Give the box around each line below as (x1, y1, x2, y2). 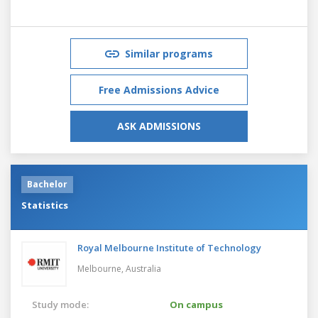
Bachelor (27, 177, 67, 190)
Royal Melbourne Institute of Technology (77, 241, 261, 254)
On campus (170, 297, 223, 311)
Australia (126, 262, 161, 275)
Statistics (21, 198, 68, 212)
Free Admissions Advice (99, 82, 219, 97)
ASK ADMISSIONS (117, 119, 201, 133)
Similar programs (125, 46, 213, 60)
